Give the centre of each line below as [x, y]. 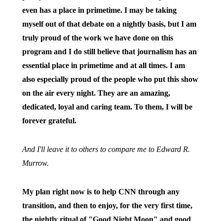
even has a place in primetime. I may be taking [99, 10]
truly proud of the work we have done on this [97, 38]
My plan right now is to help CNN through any [101, 192]
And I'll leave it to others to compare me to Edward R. [106, 149]
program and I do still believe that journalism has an [109, 52]
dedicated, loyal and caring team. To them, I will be [107, 107]
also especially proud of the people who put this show [110, 79]
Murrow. [35, 163]
